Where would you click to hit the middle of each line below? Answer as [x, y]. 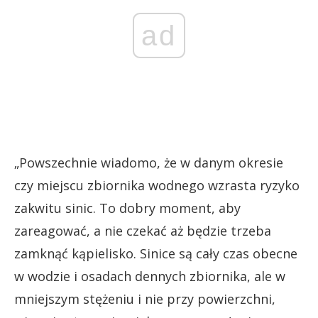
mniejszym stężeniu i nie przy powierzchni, [145, 298]
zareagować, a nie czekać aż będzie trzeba [143, 230]
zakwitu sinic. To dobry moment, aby [127, 208]
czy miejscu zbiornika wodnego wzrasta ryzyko [157, 185]
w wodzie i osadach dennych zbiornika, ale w [150, 276]
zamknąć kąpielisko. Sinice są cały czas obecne [156, 253]
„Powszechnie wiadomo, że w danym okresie [149, 162]
